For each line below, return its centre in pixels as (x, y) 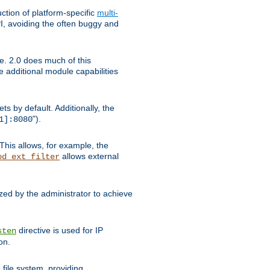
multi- (108, 12)
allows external (89, 156)
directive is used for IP (60, 230)
